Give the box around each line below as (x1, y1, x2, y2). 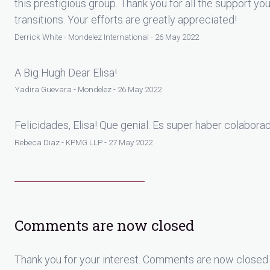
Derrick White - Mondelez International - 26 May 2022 (14, 31, 199, 42)
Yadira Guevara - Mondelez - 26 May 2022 (14, 84, 162, 94)
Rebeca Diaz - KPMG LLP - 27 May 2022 (14, 137, 152, 147)
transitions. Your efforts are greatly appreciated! (14, 13, 237, 26)
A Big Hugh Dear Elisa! (14, 66, 117, 79)
